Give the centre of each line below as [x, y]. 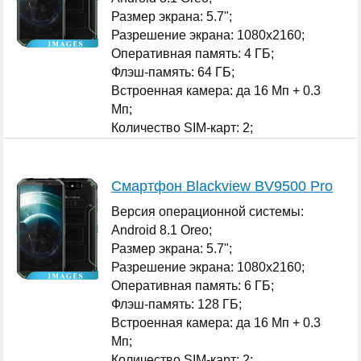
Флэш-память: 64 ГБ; [173, 72]
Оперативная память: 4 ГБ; [193, 53]
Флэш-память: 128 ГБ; [177, 304]
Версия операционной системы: [208, 211]
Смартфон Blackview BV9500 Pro [222, 186]
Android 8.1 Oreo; [162, 230]
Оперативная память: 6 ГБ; [193, 285]
